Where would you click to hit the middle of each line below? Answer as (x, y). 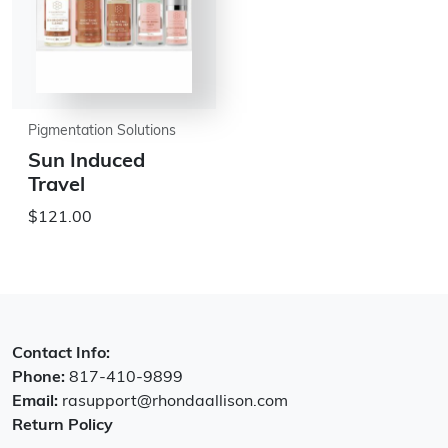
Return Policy (62, 426)
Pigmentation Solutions (102, 131)
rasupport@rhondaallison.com (175, 402)
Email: (37, 402)
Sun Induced (86, 162)
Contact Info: (61, 354)
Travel (56, 186)
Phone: (40, 378)
